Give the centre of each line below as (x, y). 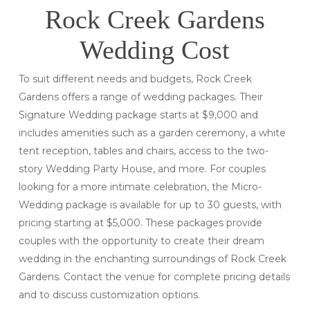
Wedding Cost (155, 49)
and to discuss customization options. (109, 294)
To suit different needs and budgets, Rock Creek (135, 79)
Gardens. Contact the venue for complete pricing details (154, 276)
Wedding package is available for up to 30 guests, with (150, 204)
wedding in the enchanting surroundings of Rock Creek (152, 258)
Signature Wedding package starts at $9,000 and (138, 115)
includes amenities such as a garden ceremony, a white (152, 133)
